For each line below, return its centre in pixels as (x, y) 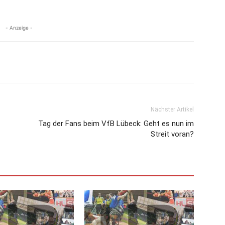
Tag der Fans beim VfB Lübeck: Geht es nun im (116, 124)
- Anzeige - (19, 28)
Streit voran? (172, 134)
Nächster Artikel (172, 110)
